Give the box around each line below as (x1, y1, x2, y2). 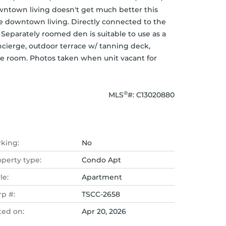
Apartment (82, 173, 122, 182)
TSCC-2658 (82, 190, 120, 199)
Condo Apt (82, 155, 121, 164)
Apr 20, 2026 (82, 207, 126, 216)
